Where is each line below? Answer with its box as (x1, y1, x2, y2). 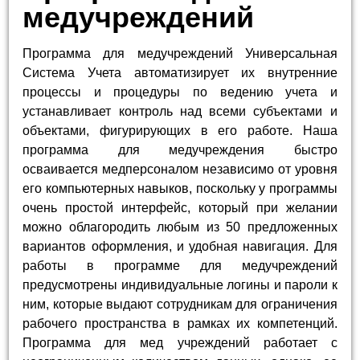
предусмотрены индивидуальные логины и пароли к (22, 278, 337, 292)
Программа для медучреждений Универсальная (22, 47, 337, 61)
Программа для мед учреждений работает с (22, 336, 337, 350)
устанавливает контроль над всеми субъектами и (22, 104, 337, 119)
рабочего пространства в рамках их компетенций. (22, 317, 337, 331)
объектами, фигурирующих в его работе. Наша (22, 124, 337, 138)
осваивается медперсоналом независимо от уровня (22, 162, 337, 177)
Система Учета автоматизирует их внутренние (22, 66, 337, 80)
